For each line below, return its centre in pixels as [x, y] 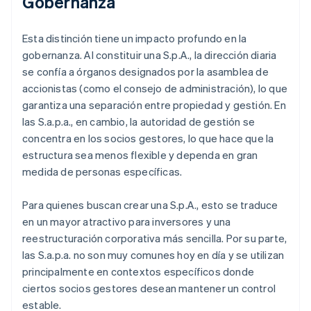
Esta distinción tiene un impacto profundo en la [135, 39]
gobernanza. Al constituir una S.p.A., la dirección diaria [150, 55]
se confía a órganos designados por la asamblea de [145, 72]
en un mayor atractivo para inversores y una [127, 222]
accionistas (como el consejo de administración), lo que [155, 89]
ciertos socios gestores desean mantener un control [149, 288]
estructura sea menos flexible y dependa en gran [140, 155]
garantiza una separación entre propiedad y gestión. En [154, 105]
